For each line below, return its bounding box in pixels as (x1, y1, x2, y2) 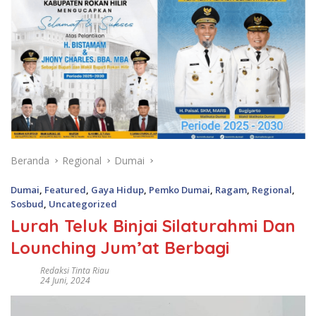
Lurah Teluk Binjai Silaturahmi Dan (11, 214, 296, 236)
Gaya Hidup (91, 183, 144, 196)
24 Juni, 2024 (40, 274, 90, 286)
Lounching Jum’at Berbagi (11, 236, 229, 258)
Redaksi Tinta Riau (40, 264, 109, 276)
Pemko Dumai (149, 183, 210, 196)
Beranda (11, 153, 49, 167)
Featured (44, 183, 86, 196)
